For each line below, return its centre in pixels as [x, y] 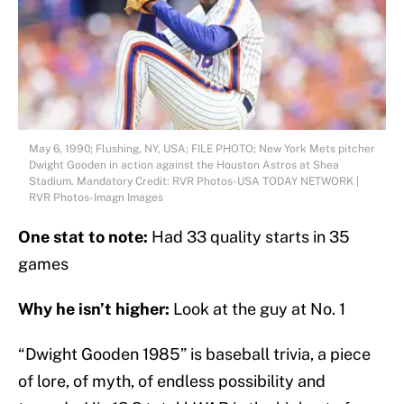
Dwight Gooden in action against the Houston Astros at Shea [184, 165]
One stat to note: [83, 237]
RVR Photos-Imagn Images [96, 198]
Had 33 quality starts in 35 [249, 237]
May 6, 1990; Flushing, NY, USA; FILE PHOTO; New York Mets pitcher [202, 149]
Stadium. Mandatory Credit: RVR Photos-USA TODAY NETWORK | [194, 182]
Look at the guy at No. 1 [259, 309]
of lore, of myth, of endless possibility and [172, 381]
